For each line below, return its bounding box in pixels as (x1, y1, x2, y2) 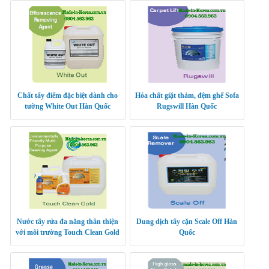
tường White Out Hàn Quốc (25, 102, 111, 111)
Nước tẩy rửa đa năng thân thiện (17, 217, 119, 226)
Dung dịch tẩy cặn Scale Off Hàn (136, 217, 238, 226)
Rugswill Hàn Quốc (157, 102, 217, 111)
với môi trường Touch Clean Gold (16, 228, 120, 237)
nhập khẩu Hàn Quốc (34, 239, 101, 248)
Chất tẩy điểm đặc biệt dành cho (17, 91, 118, 100)
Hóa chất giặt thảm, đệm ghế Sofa (134, 91, 239, 100)
